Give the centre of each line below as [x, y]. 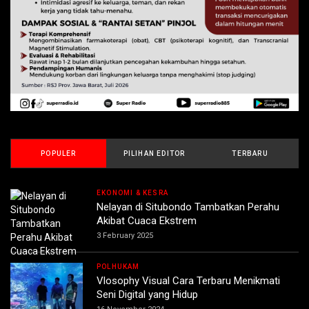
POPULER [59, 154]
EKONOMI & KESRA [132, 193]
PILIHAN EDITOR [154, 154]
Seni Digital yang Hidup [147, 295]
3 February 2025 [125, 236]
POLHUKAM [118, 267]
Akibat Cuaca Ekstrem [147, 221]
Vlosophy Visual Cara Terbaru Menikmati [188, 281]
